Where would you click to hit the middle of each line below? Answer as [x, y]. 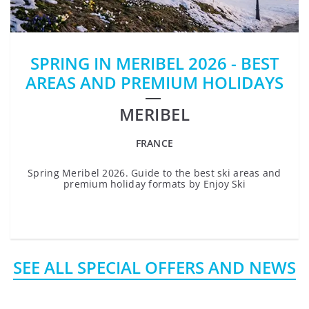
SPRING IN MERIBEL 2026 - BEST [154, 63]
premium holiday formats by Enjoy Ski [154, 184]
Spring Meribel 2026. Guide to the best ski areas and [154, 173]
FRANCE [154, 143]
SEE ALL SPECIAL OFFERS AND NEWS [154, 267]
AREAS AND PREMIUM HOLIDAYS [154, 82]
